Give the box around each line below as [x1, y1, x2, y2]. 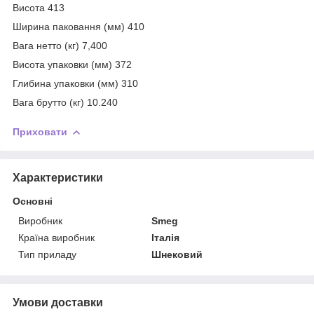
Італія [151, 231, 180, 243]
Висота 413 [13, 2, 64, 14]
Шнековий [151, 248, 203, 260]
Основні [13, 195, 53, 207]
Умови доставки [13, 296, 103, 308]
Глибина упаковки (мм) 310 [13, 78, 138, 90]
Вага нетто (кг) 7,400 [13, 40, 107, 52]
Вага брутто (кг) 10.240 [13, 97, 118, 109]
